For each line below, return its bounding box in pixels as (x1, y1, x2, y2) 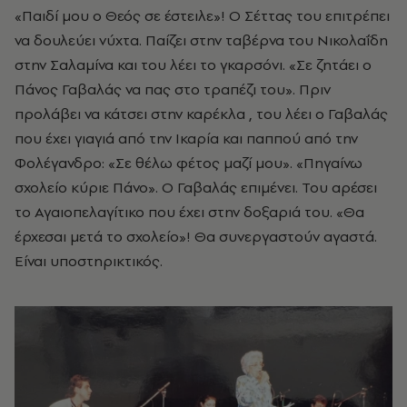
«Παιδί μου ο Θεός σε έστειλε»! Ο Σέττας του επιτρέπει (15, 5, 390, 25)
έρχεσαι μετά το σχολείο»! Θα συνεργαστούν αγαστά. (15, 225, 377, 246)
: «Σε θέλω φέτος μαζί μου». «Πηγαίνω (102, 152, 362, 173)
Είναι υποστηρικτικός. (15, 250, 163, 271)
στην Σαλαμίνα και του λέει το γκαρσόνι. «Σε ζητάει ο (15, 54, 372, 74)
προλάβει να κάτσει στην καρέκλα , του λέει (15, 103, 315, 124)
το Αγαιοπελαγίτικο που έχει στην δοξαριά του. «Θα (15, 201, 364, 222)
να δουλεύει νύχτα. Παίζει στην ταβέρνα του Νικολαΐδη (15, 29, 388, 50)
